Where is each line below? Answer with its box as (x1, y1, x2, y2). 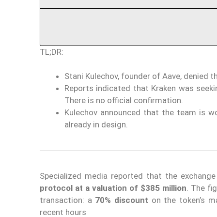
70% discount (95, 195, 149, 205)
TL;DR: (40, 46, 63, 57)
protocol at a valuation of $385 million (40, 183, 186, 193)
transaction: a (40, 195, 95, 205)
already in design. (64, 120, 128, 130)
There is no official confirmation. (64, 95, 183, 106)
